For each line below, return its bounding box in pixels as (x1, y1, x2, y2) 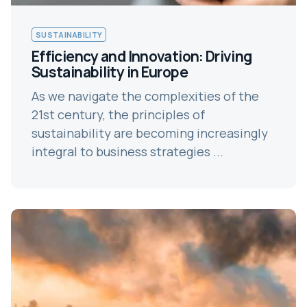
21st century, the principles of (32, 106, 205, 123)
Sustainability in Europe (32, 62, 188, 82)
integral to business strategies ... (32, 143, 223, 160)
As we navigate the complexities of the (32, 87, 259, 104)
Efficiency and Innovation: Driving (32, 46, 252, 66)
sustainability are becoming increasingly (32, 124, 268, 141)
